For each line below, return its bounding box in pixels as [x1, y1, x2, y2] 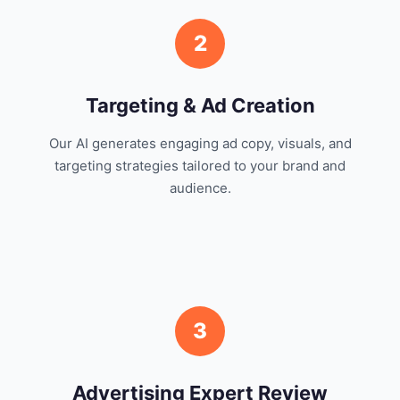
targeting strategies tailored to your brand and [54, 157, 346, 174]
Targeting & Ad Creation [85, 94, 315, 117]
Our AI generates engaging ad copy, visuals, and [48, 135, 352, 152]
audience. [169, 179, 231, 196]
